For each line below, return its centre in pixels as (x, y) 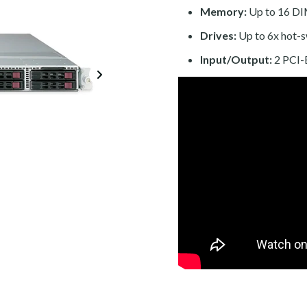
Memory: (223, 12)
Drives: (218, 36)
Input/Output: (236, 60)
